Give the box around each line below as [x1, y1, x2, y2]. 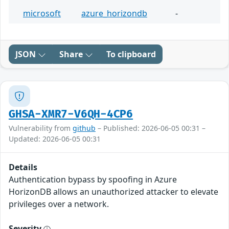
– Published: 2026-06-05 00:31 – [96, 123, 205, 133]
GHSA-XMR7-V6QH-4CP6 [9, 108, 133, 121]
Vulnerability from [9, 123, 73, 133]
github [73, 123, 96, 133]
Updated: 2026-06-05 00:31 [9, 134, 101, 144]
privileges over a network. [9, 198, 109, 210]
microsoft [23, 8, 61, 19]
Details [9, 162, 37, 173]
